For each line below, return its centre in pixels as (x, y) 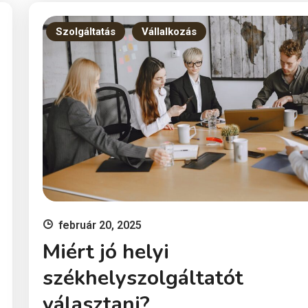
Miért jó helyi (106, 252)
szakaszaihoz (141, 23)
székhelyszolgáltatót (143, 278)
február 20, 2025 (100, 225)
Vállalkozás (169, 32)
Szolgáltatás (86, 32)
